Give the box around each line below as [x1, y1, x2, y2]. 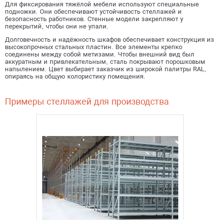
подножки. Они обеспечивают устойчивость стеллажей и [5, 8, 182, 15]
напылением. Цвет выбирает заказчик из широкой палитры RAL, [5, 65, 206, 73]
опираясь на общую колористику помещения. [5, 73, 145, 80]
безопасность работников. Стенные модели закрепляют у [5, 15, 183, 23]
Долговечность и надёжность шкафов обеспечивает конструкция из [5, 36, 214, 43]
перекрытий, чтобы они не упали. [5, 23, 109, 30]
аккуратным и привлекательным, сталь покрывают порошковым [5, 58, 205, 65]
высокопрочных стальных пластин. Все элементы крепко [5, 43, 182, 51]
